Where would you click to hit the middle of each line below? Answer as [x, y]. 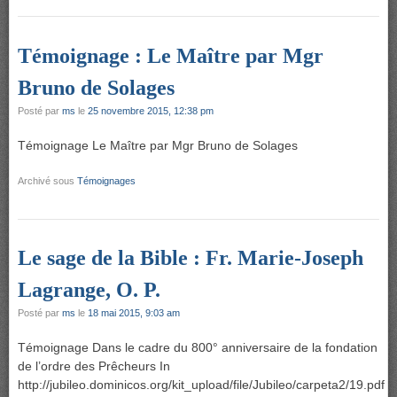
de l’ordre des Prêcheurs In [94, 366]
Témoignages [106, 180]
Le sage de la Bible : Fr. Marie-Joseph [191, 258]
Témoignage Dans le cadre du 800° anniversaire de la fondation [198, 348]
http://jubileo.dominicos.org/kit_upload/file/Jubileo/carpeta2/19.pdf [201, 385]
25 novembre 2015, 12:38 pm [151, 110]
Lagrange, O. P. [89, 290]
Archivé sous [47, 180]
